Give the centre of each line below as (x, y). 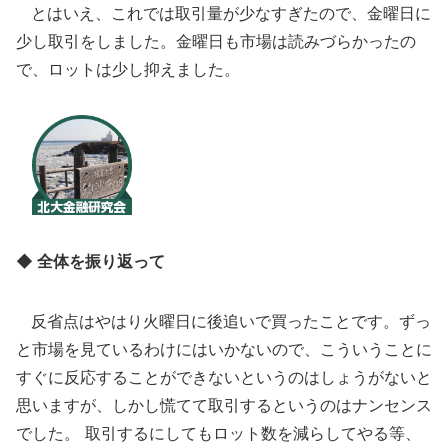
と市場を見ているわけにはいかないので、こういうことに (224, 349)
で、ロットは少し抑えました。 (128, 69)
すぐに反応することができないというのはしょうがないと (224, 377)
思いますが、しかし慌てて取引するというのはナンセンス (224, 405)
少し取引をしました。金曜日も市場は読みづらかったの (216, 41)
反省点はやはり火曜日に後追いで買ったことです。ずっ (223, 321)
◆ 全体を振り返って (90, 261)
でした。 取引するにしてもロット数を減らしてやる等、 (218, 433)
